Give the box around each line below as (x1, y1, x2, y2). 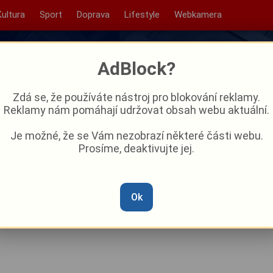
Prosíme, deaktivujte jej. (79, 142, 194, 155)
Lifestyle (124, 9, 160, 20)
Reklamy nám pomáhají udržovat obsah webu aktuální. (4, 104, 269, 116)
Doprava (76, 9, 110, 20)
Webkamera (174, 9, 222, 20)
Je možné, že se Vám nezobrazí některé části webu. (10, 129, 263, 142)
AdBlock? (97, 58, 175, 79)
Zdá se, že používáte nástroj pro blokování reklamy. (13, 91, 260, 104)
